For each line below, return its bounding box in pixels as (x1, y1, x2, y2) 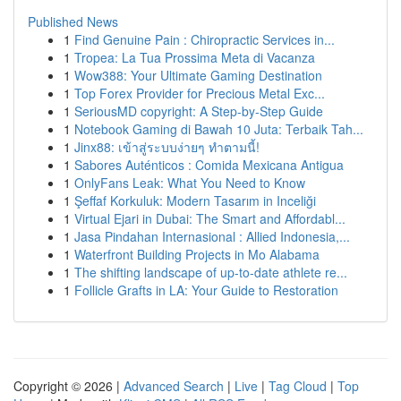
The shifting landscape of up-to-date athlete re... (74, 263, 347, 281)
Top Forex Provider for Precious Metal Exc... (74, 84, 325, 102)
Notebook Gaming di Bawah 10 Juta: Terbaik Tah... (74, 120, 363, 138)
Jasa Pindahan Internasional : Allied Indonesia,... (74, 227, 350, 245)
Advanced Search (124, 377, 224, 395)
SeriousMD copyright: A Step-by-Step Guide (74, 102, 323, 120)
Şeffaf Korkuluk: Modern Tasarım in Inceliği (74, 192, 316, 209)
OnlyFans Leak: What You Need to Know (74, 174, 305, 192)
